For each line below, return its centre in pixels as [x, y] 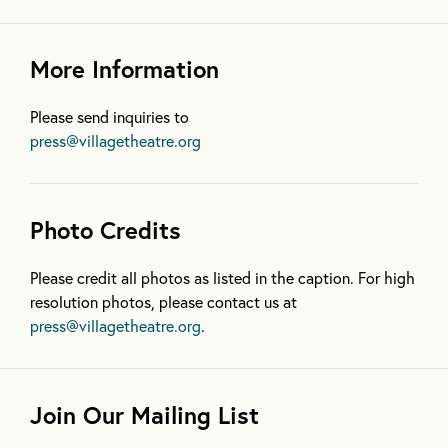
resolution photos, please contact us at [163, 301]
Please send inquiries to [109, 116]
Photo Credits [105, 229]
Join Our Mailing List [144, 414]
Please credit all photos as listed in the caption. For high [222, 277]
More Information [124, 68]
